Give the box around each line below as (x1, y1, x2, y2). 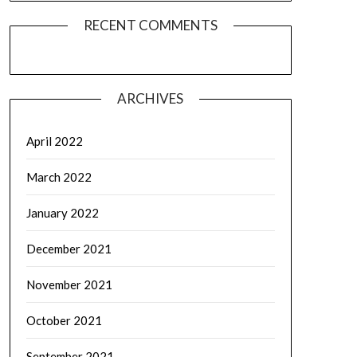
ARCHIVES (117, 90, 184, 107)
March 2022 (25, 170, 92, 184)
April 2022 (25, 134, 83, 148)
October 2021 (25, 313, 102, 328)
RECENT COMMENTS (83, 17, 218, 33)
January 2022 (25, 206, 99, 220)
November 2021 (25, 277, 112, 292)
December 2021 (25, 241, 112, 256)
